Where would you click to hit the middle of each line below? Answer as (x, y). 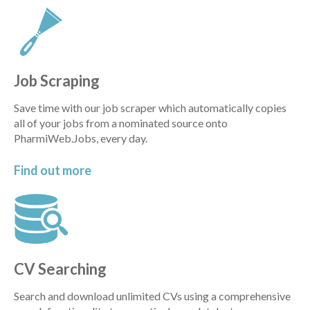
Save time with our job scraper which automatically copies (150, 107)
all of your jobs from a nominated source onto (121, 122)
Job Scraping (57, 80)
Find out (38, 171)
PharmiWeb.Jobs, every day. (81, 138)
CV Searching (60, 269)
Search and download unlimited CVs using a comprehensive (152, 296)
